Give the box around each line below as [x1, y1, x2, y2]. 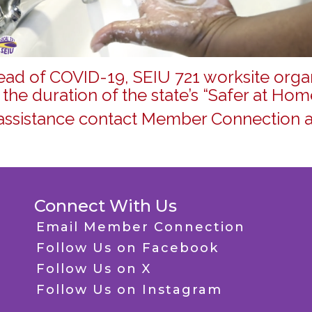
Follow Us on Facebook [36, 240, 219, 256]
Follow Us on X [36, 261, 151, 277]
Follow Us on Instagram [36, 282, 222, 298]
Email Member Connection [36, 219, 245, 235]
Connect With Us [34, 196, 177, 217]
